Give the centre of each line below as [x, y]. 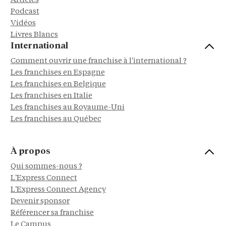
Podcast [25, 12]
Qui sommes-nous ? [46, 166]
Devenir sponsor [40, 201]
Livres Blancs [34, 35]
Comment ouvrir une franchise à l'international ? [98, 61]
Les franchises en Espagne [58, 73]
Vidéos [23, 23]
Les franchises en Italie [51, 96]
